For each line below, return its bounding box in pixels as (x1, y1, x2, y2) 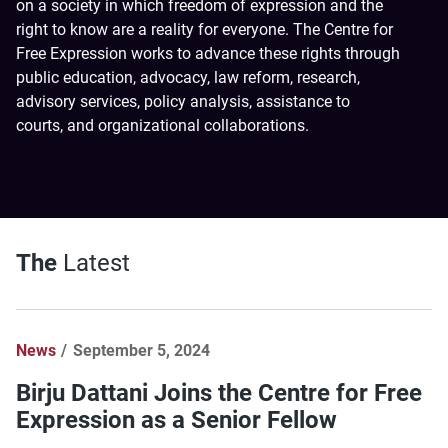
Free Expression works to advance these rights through (16, 44, 400, 63)
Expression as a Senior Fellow (16, 405, 337, 434)
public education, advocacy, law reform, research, (16, 68, 360, 87)
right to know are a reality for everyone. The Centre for (16, 20, 393, 39)
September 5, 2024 (72, 341, 210, 360)
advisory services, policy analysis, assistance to (16, 92, 350, 111)
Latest (63, 249, 130, 277)
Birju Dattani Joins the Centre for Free (16, 378, 422, 407)
